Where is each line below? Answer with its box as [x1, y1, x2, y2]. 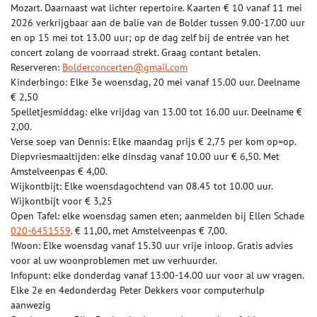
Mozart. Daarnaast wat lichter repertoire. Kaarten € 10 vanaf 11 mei [11, 1, 302, 15]
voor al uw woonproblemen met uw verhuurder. [11, 254, 217, 267]
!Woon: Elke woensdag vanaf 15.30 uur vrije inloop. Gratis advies [11, 239, 293, 253]
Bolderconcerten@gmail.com [62, 61, 188, 74]
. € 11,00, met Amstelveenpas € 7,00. [71, 224, 227, 238]
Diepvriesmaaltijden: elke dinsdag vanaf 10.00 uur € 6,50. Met [11, 150, 279, 163]
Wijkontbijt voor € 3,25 [11, 195, 113, 208]
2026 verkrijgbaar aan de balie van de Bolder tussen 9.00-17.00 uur [11, 16, 305, 30]
